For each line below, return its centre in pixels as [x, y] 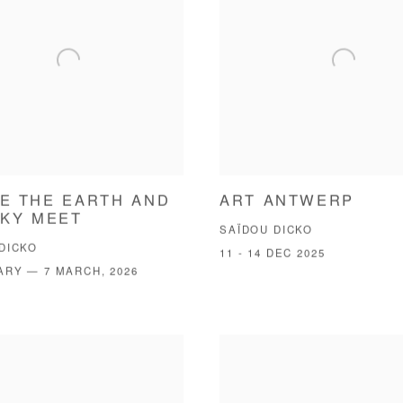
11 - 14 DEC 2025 [273, 255]
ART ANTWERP [287, 202]
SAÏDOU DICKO [267, 231]
